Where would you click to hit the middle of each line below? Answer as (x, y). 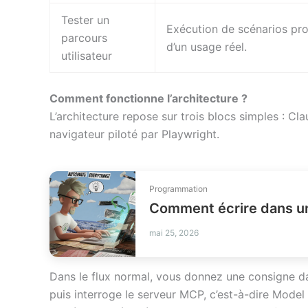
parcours (84, 38)
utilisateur (87, 56)
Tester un (85, 20)
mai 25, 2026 (174, 233)
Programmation (178, 189)
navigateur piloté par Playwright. (134, 134)
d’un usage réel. (207, 47)
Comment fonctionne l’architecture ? (148, 99)
